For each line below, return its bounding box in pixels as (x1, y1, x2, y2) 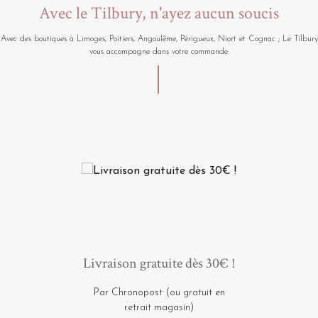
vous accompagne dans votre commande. (89, 47, 229, 56)
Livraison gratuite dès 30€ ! (83, 253, 235, 273)
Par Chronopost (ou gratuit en (93, 287, 225, 298)
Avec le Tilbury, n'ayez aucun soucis (39, 1, 279, 24)
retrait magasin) (124, 302, 194, 313)
